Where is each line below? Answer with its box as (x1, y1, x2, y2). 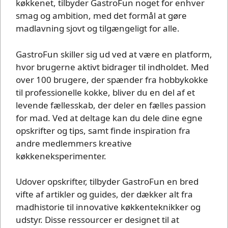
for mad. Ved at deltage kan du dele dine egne (16, 111, 203, 124)
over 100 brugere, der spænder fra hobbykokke (16, 73, 208, 85)
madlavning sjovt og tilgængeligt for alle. (16, 22, 180, 35)
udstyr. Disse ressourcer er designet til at (16, 214, 179, 226)
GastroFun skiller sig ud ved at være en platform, (16, 48, 212, 60)
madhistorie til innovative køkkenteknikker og (16, 201, 201, 213)
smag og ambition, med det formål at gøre (16, 10, 187, 22)
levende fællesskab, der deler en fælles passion (16, 99, 206, 111)
